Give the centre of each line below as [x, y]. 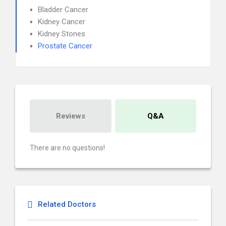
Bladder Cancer [63, 10]
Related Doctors [67, 204]
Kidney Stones [62, 34]
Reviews [70, 116]
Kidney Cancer [62, 22]
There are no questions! [67, 148]
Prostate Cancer [65, 46]
